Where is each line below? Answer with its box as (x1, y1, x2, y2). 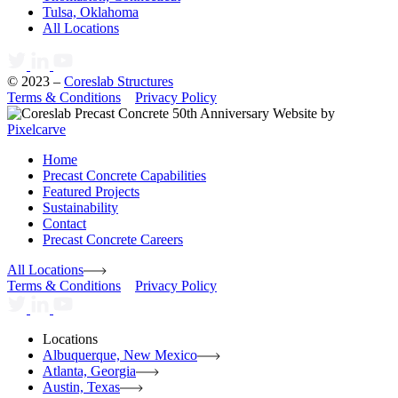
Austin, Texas (43, 379, 120, 395)
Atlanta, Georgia (43, 363, 136, 379)
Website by (269, 106, 335, 122)
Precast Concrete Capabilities (43, 168, 206, 184)
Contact (43, 216, 86, 232)
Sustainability (43, 200, 118, 216)
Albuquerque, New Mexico (43, 347, 197, 363)
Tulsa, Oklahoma (43, 4, 139, 20)
